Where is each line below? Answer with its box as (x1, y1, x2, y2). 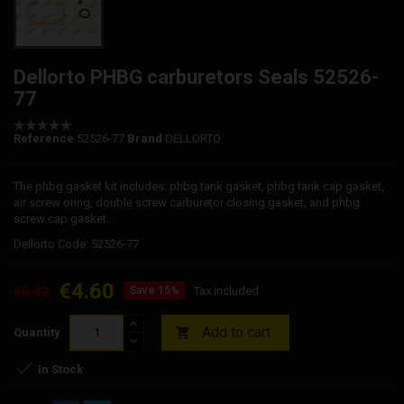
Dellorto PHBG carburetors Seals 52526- (14, 65, 379, 88)
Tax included (194, 283, 259, 298)
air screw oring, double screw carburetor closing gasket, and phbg (14, 195, 360, 209)
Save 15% (129, 283, 179, 297)
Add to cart (202, 323, 271, 341)
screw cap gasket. (14, 211, 109, 225)
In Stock (35, 362, 83, 376)
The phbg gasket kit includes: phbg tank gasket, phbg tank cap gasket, (14, 179, 384, 193)
